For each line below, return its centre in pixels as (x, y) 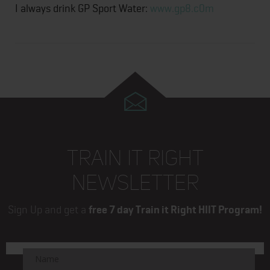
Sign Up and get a (48, 209)
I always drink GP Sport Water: (83, 8)
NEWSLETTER (135, 183)
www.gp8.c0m (182, 8)
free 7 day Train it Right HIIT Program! (175, 209)
